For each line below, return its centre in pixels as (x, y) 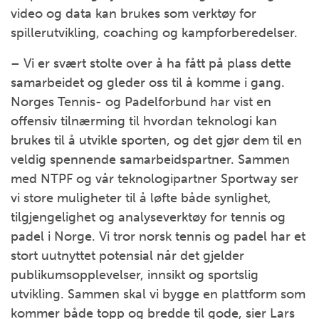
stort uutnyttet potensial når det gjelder (127, 256)
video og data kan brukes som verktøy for (134, 14)
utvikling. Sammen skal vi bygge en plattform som (158, 294)
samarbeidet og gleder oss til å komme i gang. (148, 83)
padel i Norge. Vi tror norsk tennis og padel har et (158, 236)
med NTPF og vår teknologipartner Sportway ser (155, 179)
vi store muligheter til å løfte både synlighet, (141, 198)
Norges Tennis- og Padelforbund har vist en (141, 102)
